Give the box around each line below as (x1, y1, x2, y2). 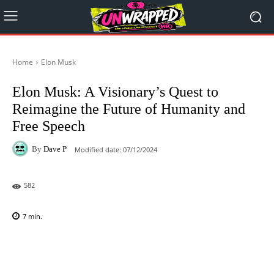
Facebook (41, 243, 72, 253)
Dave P (43, 144, 67, 154)
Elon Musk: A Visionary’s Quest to (12, 84, 218, 100)
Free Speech (12, 118, 85, 134)
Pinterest (169, 243, 197, 253)
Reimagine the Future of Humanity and (12, 101, 245, 117)
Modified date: (75, 144, 121, 154)
